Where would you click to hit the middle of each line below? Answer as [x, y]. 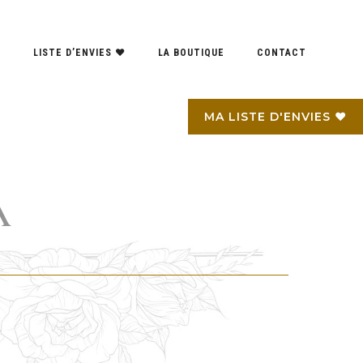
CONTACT [282, 53]
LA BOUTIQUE [191, 53]
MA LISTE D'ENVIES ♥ [275, 117]
